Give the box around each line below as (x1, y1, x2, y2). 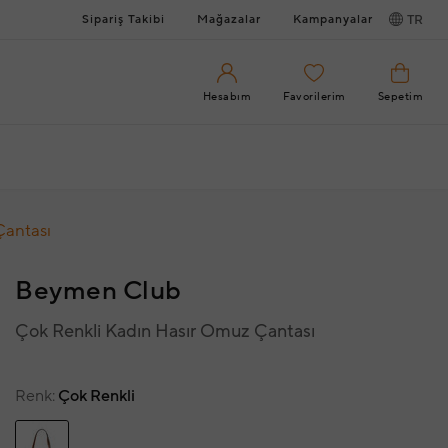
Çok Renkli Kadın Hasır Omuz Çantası (15, 320, 315, 343)
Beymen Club (15, 274, 182, 308)
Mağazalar (197, 12, 261, 27)
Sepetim (377, 89, 423, 104)
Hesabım (202, 89, 251, 104)
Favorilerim (283, 89, 346, 104)
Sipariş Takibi (82, 12, 165, 27)
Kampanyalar (293, 12, 373, 27)
